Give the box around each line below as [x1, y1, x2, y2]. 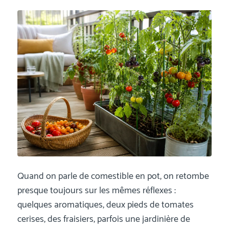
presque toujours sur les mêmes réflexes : [17, 182, 176, 198]
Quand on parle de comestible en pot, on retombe [17, 168, 209, 184]
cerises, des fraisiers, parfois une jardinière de [17, 211, 190, 227]
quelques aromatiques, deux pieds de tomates [17, 197, 194, 213]
